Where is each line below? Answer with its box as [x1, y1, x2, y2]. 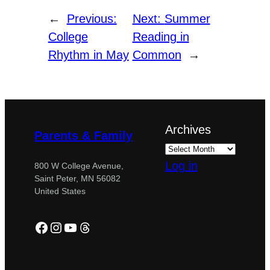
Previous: [66, 12, 117, 26]
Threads [77, 218, 130, 235]
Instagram [48, 218, 113, 235]
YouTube [63, 218, 119, 235]
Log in [165, 159, 198, 173]
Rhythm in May [48, 48, 129, 62]
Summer [164, 12, 210, 26]
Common [132, 48, 181, 62]
